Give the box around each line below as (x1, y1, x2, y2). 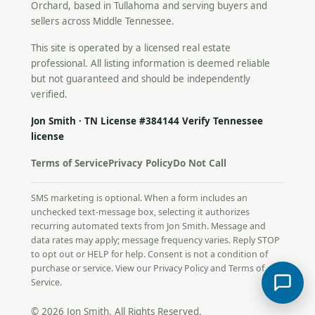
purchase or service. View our (31, 262, 153, 274)
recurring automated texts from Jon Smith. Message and (31, 219, 266, 232)
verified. (31, 87, 67, 101)
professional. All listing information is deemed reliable (31, 56, 270, 70)
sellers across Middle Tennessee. (31, 14, 174, 27)
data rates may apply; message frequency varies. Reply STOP (31, 233, 280, 246)
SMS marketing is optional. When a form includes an (31, 191, 247, 204)
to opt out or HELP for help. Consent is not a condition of (31, 247, 268, 260)
